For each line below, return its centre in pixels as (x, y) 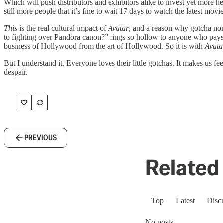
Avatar (118, 28)
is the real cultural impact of (63, 28)
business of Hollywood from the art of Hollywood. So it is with (104, 46)
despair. (16, 72)
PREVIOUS (41, 138)
